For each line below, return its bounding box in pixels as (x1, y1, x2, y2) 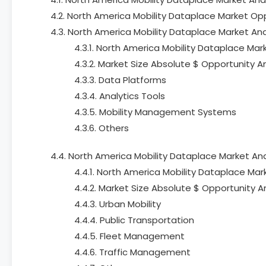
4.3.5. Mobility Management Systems (74, 106, 236, 118)
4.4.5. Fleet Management (74, 230, 185, 242)
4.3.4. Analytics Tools (74, 90, 165, 102)
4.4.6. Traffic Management (74, 246, 191, 258)
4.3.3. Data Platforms (74, 74, 166, 86)
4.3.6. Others (74, 122, 129, 134)
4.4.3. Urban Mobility (74, 198, 161, 210)
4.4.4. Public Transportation (74, 214, 194, 226)
